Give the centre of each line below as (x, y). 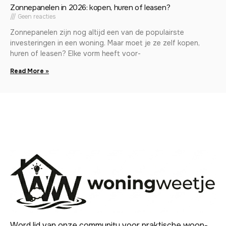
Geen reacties (36, 17)
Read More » (30, 71)
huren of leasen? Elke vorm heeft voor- (75, 54)
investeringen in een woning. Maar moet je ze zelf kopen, (105, 43)
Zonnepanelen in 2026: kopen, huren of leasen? (90, 8)
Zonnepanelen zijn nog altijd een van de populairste (97, 33)
